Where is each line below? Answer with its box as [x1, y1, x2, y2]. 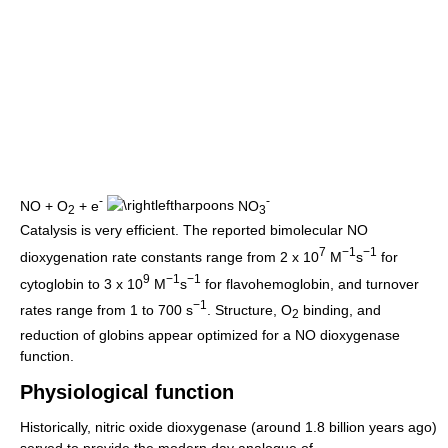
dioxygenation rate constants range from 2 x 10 [20, 248, 319, 265]
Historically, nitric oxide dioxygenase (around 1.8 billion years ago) [20, 418, 437, 435]
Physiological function [20, 380, 234, 403]
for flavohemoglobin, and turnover [201, 275, 419, 292]
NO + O [20, 197, 68, 214]
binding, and [299, 302, 381, 319]
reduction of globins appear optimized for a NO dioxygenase [20, 326, 400, 343]
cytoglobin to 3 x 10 [20, 275, 143, 292]
